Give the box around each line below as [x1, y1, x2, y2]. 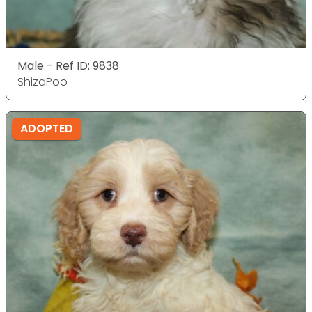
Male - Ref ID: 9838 [17, 58, 119, 74]
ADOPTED [20, 120, 73, 136]
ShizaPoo [17, 74, 68, 90]
